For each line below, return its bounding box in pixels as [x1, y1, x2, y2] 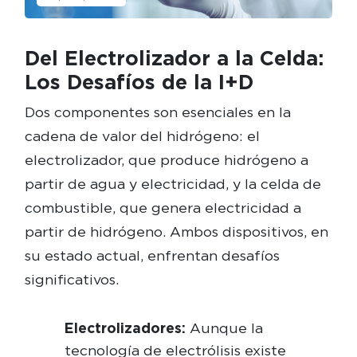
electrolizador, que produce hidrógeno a [24, 151, 308, 168]
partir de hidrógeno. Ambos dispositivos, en [24, 222, 328, 240]
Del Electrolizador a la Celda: [24, 45, 324, 70]
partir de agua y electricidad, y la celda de [24, 175, 321, 192]
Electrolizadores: [64, 319, 186, 336]
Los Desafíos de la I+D [24, 69, 253, 94]
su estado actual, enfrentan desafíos [24, 246, 280, 264]
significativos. [24, 270, 119, 288]
